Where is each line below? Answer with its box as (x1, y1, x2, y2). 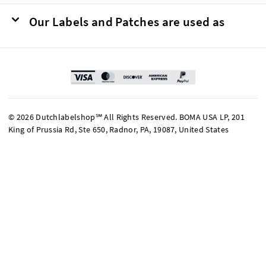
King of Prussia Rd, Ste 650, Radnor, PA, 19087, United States (8, 124, 229, 135)
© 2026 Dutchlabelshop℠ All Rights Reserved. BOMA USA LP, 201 (8, 112, 245, 123)
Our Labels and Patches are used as (28, 14, 225, 30)
